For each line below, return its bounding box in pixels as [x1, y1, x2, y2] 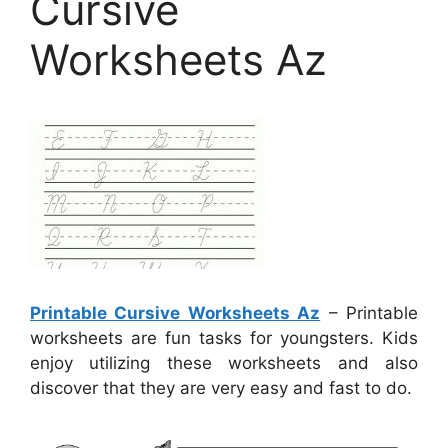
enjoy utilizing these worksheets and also [30, 353, 418, 374]
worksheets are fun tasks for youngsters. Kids [30, 328, 418, 349]
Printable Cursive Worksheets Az [30, 303, 321, 324]
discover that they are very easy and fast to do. [30, 378, 412, 399]
